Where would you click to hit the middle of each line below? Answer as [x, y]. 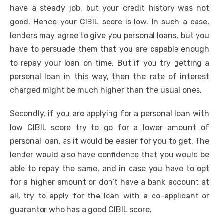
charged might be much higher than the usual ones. [106, 90]
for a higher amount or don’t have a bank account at [109, 182]
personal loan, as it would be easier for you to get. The [109, 141]
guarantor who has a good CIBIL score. [81, 210]
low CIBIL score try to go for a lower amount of [109, 128]
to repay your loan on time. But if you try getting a [109, 63]
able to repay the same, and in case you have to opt [109, 169]
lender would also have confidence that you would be [109, 155]
